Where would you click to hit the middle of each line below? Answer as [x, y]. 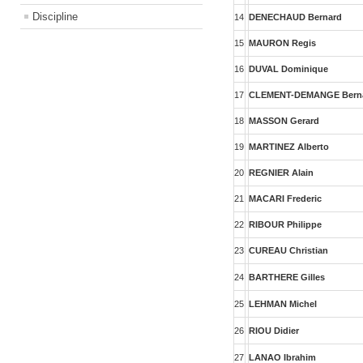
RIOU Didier [274, 331]
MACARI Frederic [286, 199]
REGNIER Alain [282, 173]
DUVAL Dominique [289, 69]
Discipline [55, 17]
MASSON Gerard [284, 121]
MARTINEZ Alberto [289, 147]
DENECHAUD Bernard [296, 17]
